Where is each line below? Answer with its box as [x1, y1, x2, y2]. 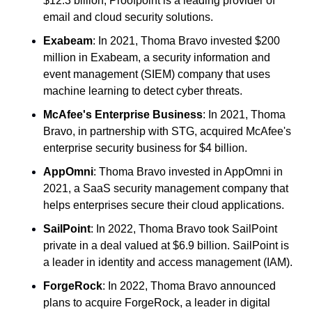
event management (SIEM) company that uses [43, 68, 270, 80]
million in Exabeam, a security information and [43, 51, 270, 63]
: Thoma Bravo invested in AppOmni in [93, 165, 283, 178]
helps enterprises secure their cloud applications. [43, 198, 284, 211]
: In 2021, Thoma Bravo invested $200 [93, 34, 280, 47]
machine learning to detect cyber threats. [43, 84, 242, 97]
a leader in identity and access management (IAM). [43, 256, 292, 268]
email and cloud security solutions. [43, 10, 213, 23]
